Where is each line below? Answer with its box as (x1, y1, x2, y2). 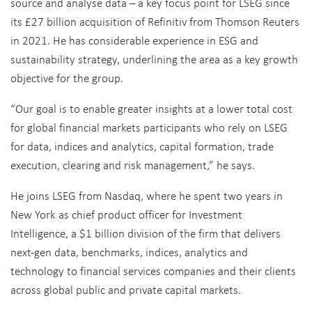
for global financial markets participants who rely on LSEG (10, 119, 288, 135)
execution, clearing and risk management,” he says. (10, 157, 258, 173)
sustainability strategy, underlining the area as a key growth (10, 51, 298, 67)
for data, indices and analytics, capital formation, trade (10, 138, 274, 154)
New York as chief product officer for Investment (10, 206, 242, 222)
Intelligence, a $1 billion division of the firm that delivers (10, 225, 281, 241)
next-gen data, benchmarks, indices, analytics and (10, 244, 248, 260)
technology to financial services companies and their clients (10, 263, 296, 279)
